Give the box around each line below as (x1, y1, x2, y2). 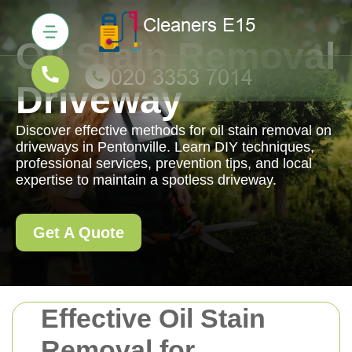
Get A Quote (33, 224, 124, 241)
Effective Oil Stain (41, 303, 266, 333)
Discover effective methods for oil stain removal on (16, 123, 332, 138)
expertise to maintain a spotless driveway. (16, 172, 277, 188)
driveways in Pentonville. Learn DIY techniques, (16, 139, 314, 155)
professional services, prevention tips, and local (16, 156, 312, 171)
